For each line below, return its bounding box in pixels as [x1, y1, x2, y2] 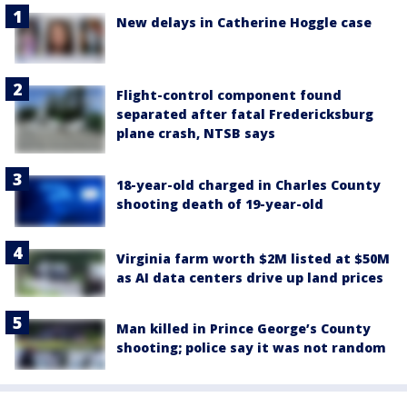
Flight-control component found [116, 86, 342, 104]
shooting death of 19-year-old [116, 195, 323, 213]
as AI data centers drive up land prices [116, 268, 383, 286]
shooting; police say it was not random [116, 338, 386, 356]
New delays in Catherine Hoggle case [116, 14, 372, 31]
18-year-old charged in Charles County [116, 176, 381, 194]
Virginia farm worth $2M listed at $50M [116, 249, 390, 267]
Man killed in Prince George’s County [116, 319, 371, 337]
